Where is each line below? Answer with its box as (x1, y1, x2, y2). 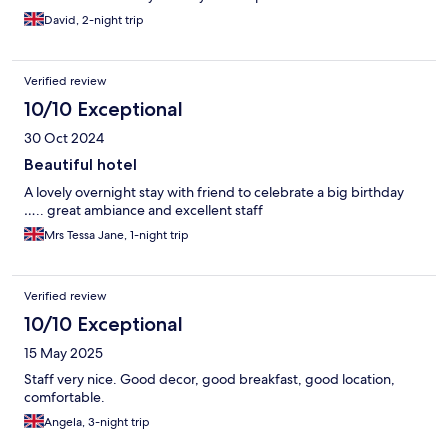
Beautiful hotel (24, 154, 137, 174)
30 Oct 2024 (24, 128, 104, 147)
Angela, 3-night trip (44, 413, 150, 430)
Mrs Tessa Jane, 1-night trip (44, 226, 189, 243)
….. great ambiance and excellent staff (24, 200, 263, 219)
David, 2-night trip (44, 11, 144, 28)
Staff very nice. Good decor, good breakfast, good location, (24, 369, 395, 388)
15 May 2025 (24, 343, 103, 362)
